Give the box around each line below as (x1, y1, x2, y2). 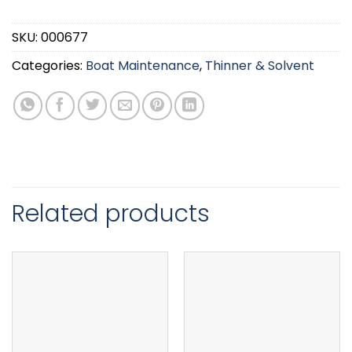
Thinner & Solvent (205, 57, 314, 75)
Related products (12, 197, 210, 231)
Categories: (12, 57, 86, 75)
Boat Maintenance (86, 57, 200, 75)
